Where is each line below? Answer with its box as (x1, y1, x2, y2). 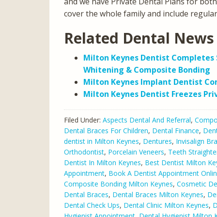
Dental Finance (152, 125, 199, 135)
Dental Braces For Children (64, 125, 148, 135)
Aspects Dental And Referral (103, 115, 191, 124)
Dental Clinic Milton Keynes (124, 200, 209, 210)
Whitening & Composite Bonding (83, 64, 210, 75)
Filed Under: (64, 115, 103, 124)
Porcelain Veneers (108, 147, 164, 156)
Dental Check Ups (64, 200, 120, 210)
